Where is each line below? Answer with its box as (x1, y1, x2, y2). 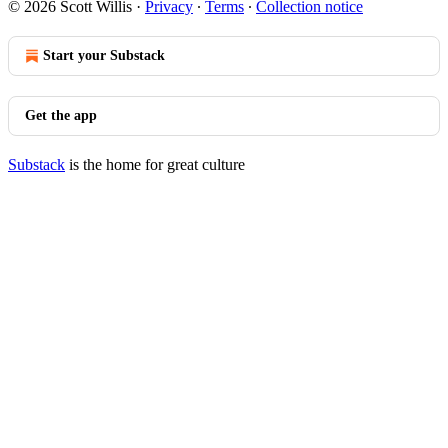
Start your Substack (43, 48, 165, 63)
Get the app (25, 108, 97, 123)
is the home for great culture (65, 156, 245, 173)
